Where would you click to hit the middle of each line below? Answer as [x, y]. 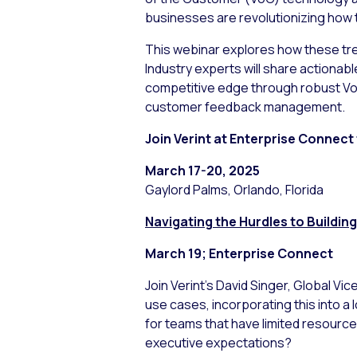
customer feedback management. [245, 106]
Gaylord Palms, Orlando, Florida [234, 189]
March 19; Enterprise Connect [239, 253]
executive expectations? [218, 342]
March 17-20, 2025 [202, 170]
